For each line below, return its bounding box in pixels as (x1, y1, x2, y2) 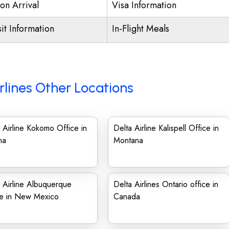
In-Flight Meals (112, 22, 169, 35)
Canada (113, 191, 140, 202)
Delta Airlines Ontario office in (113, 178, 218, 190)
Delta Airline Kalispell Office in (113, 122, 219, 134)
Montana (113, 134, 143, 146)
